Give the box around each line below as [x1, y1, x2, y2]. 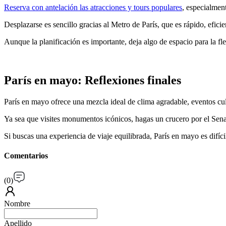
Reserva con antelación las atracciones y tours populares [4, 3, 182, 12]
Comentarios [4, 151, 48, 160]
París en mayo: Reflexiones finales [4, 73, 181, 87]
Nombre [4, 199, 30, 208]
